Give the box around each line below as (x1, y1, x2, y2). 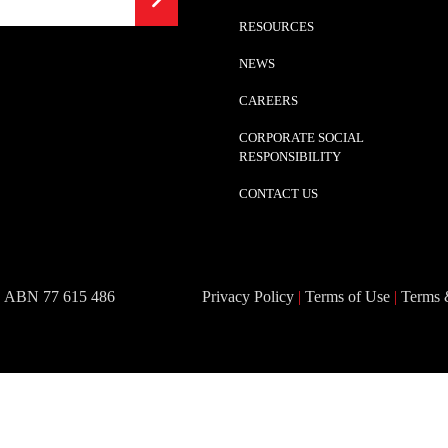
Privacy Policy (202, 288, 294, 306)
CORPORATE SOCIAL (239, 131, 364, 145)
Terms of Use (305, 288, 390, 306)
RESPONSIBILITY (239, 150, 341, 164)
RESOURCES (239, 20, 314, 34)
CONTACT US (239, 187, 318, 201)
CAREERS (239, 94, 298, 108)
